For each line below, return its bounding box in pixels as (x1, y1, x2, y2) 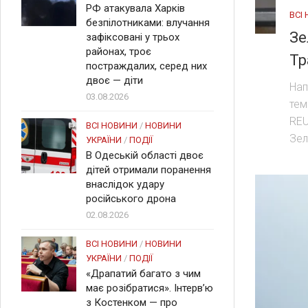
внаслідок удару (86, 178, 164, 190)
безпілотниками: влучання (86, 16, 210, 29)
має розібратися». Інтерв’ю (86, 282, 213, 294)
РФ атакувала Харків (86, 2, 185, 14)
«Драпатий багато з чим (86, 267, 201, 280)
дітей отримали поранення (86, 164, 211, 176)
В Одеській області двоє (86, 149, 203, 162)
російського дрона (86, 192, 176, 205)
